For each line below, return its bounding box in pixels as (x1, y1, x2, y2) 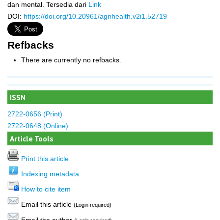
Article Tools (10, 133, 54, 143)
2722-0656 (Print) (7, 110, 62, 118)
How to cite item (21, 185, 71, 193)
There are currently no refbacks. (21, 56, 121, 64)
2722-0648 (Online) (7, 121, 68, 130)
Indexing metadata (21, 169, 79, 178)
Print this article (21, 154, 69, 163)
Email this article (19, 200, 74, 208)
